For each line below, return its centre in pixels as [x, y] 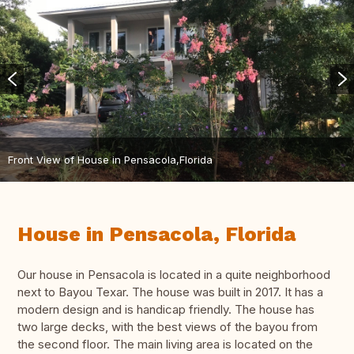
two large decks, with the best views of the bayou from [168, 327]
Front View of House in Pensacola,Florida [110, 159]
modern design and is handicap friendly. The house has [166, 310]
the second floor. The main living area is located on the [165, 345]
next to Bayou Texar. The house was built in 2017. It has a [170, 292]
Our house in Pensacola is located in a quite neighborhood [174, 275]
